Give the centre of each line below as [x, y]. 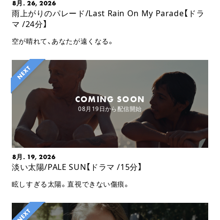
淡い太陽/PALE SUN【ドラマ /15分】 [77, 167]
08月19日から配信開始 [110, 109]
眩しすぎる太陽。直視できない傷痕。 [71, 184]
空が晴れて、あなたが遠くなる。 [63, 41]
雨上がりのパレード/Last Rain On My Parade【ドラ [108, 14]
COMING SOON [110, 99]
